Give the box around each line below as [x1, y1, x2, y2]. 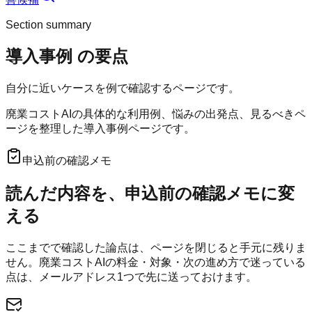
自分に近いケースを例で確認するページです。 [6, 82, 240, 95]
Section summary [6, 19, 91, 31]
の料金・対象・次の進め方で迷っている [105, 256, 306, 269]
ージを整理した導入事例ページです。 [6, 123, 195, 135]
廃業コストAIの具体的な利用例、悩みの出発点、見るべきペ [6, 108, 306, 120]
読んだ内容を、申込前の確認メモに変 [6, 184, 295, 203]
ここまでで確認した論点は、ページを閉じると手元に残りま [6, 242, 306, 254]
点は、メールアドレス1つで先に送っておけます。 [6, 271, 257, 283]
